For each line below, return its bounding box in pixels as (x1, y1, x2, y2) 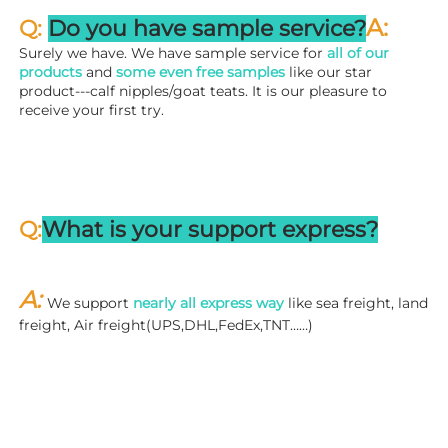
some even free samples (116, 63, 285, 82)
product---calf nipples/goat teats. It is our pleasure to (19, 82, 387, 101)
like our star (285, 63, 372, 82)
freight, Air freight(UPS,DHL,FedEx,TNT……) (19, 316, 313, 335)
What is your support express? (42, 216, 378, 244)
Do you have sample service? (48, 15, 366, 43)
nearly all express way (133, 294, 284, 313)
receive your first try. (19, 101, 164, 120)
